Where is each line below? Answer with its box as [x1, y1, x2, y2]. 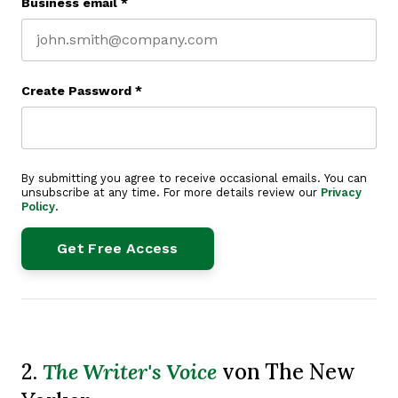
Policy [21, 200, 55, 214]
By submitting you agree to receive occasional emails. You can [21, 171, 367, 186]
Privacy [321, 186, 362, 200]
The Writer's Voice [42, 356, 217, 387]
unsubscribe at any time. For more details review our [21, 186, 321, 200]
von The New [216, 357, 355, 386]
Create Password [21, 84, 131, 99]
